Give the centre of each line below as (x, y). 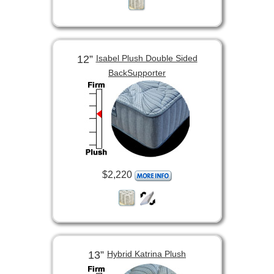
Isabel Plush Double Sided (146, 58)
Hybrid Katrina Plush (146, 254)
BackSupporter (137, 72)
